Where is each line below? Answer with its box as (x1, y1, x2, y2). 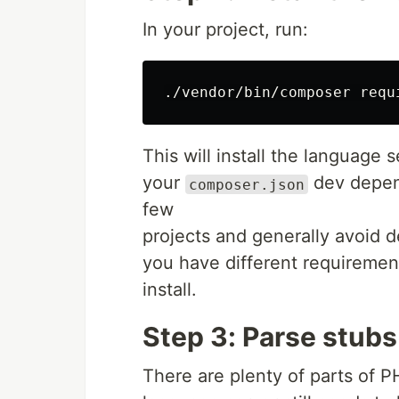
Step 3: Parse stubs (142, 321, 397, 354)
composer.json (189, 175, 305, 193)
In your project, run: (142, 19, 308, 41)
